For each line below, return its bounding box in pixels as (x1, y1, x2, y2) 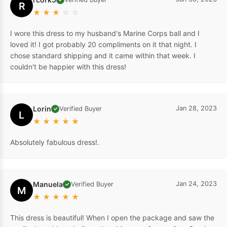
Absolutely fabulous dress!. (10, 138, 99, 147)
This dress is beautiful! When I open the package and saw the (10, 213, 214, 222)
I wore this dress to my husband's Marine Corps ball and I (10, 29, 200, 38)
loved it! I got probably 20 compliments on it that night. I (10, 40, 197, 49)
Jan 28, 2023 (176, 104, 217, 112)
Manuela (33, 180, 63, 189)
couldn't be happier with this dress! (10, 62, 126, 71)
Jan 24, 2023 (176, 180, 217, 188)
